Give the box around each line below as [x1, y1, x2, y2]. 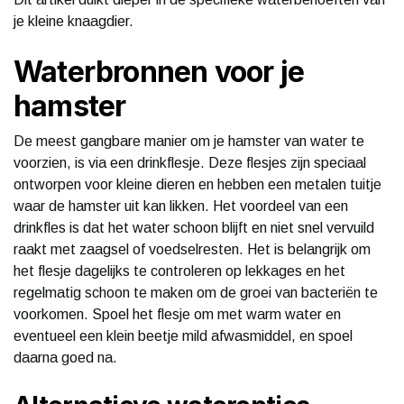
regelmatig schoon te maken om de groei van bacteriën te [14, 284, 378, 300]
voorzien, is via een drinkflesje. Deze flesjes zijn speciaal [14, 154, 366, 170]
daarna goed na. [14, 349, 117, 365]
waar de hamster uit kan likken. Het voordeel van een [14, 197, 348, 214]
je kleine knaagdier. [14, 13, 133, 29]
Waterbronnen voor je [14, 53, 305, 89]
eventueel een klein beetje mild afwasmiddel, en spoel [14, 327, 353, 344]
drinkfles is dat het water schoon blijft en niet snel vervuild [14, 219, 374, 235]
